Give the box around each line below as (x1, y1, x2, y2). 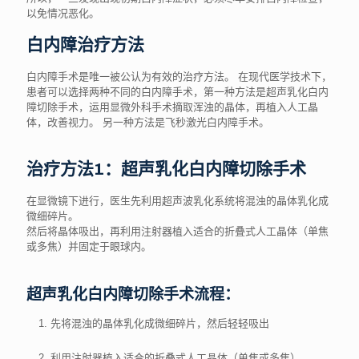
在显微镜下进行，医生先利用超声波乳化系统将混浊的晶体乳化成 (26, 195, 329, 207)
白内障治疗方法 (26, 36, 144, 54)
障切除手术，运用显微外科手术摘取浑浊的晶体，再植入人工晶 (26, 101, 318, 113)
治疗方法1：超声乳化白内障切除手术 (26, 160, 306, 178)
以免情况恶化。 (26, 7, 99, 19)
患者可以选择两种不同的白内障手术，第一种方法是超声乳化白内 (26, 86, 329, 98)
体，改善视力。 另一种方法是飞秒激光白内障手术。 (26, 116, 269, 128)
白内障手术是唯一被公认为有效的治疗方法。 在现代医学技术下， (26, 71, 332, 83)
